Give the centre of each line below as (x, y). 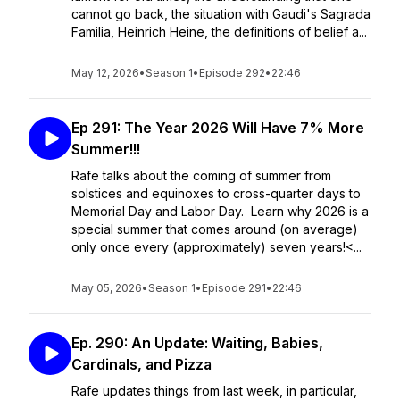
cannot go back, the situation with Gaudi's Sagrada (221, 14)
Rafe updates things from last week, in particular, (214, 391)
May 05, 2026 (107, 288)
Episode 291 (234, 288)
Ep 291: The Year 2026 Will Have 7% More (218, 128)
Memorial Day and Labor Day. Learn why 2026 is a (220, 211)
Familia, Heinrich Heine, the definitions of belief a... (219, 32)
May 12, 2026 (105, 73)
